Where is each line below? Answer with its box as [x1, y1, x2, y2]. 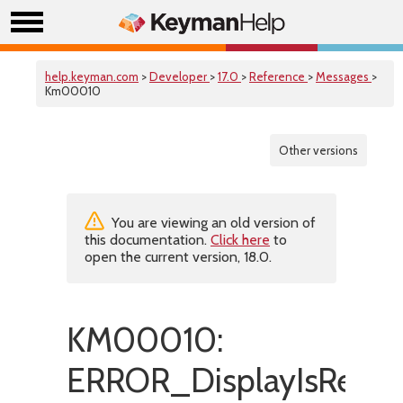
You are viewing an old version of [108, 214, 316, 231]
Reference [249, 69, 308, 84]
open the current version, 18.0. [85, 248, 272, 265]
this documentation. [85, 231, 210, 248]
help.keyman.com [45, 69, 139, 84]
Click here [210, 231, 270, 248]
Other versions [279, 143, 358, 157]
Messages [316, 69, 372, 84]
